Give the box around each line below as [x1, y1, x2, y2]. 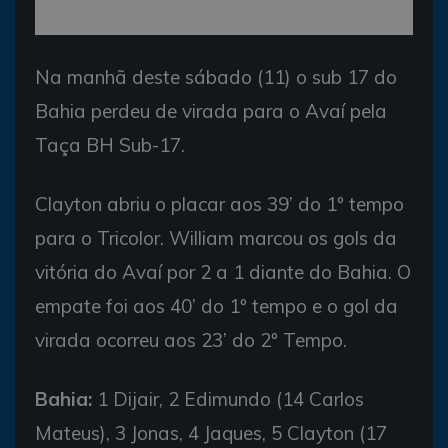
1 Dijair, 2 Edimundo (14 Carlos [97, 387, 364, 411]
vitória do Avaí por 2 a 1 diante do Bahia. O [35, 260, 411, 284]
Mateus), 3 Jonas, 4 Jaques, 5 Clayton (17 [35, 421, 387, 445]
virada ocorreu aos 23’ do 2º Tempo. [35, 328, 347, 352]
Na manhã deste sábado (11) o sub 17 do [35, 65, 397, 89]
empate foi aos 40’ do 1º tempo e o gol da [35, 294, 398, 318]
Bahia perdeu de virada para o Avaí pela [35, 99, 387, 123]
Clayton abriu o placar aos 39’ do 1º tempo [35, 192, 404, 216]
